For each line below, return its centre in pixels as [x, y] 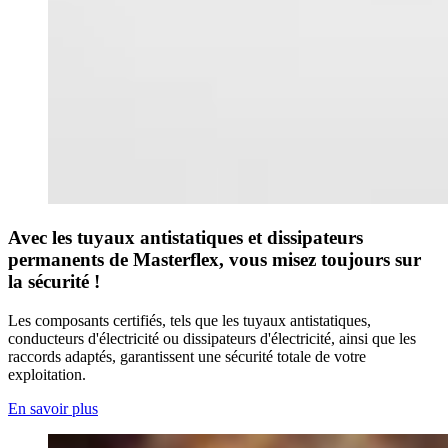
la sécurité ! [56, 281]
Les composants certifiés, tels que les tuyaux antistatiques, [189, 320]
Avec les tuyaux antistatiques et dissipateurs [185, 237]
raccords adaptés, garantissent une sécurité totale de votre [187, 356]
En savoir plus [53, 408]
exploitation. [49, 374]
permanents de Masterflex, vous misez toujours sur [214, 259]
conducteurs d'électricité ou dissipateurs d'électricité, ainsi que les [212, 338]
